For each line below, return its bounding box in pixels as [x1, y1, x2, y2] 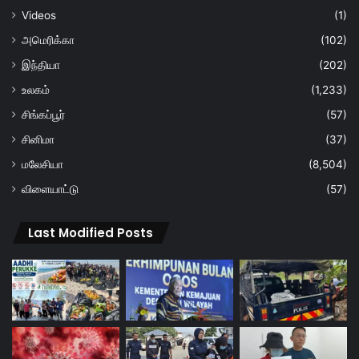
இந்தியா [22, 58, 60, 72]
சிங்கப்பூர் [22, 108, 65, 122]
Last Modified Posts [28, 224, 153, 242]
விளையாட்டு [22, 183, 79, 196]
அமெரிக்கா [22, 34, 75, 47]
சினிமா [22, 133, 54, 147]
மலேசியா [22, 158, 63, 171]
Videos [22, 9, 56, 22]
